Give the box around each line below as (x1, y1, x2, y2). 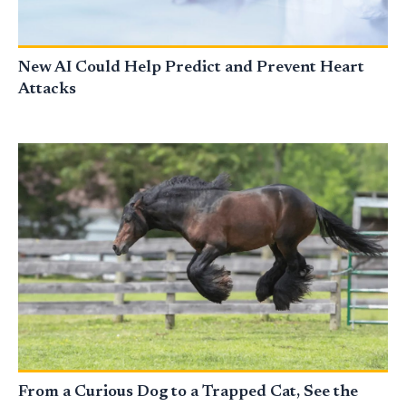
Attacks (18, 82, 76, 99)
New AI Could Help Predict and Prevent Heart (18, 60, 364, 77)
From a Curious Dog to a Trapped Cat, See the (18, 384, 358, 401)
